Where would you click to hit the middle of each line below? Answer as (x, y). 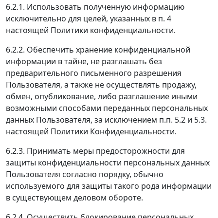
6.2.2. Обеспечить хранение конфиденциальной (98, 49)
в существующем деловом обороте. (74, 197)
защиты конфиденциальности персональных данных (108, 162)
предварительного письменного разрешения (94, 73)
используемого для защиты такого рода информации (109, 186)
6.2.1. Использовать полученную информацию (95, 7)
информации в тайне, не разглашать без (84, 61)
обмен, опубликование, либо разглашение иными (102, 96)
